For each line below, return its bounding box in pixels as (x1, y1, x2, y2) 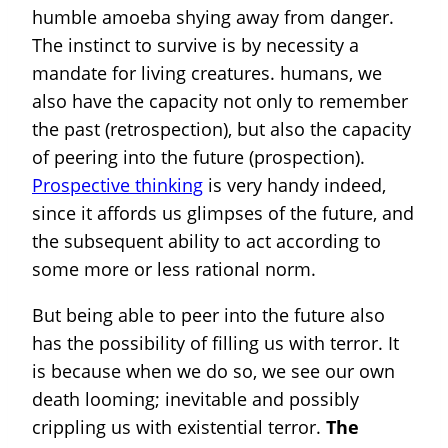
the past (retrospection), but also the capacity (32, 117, 411, 142)
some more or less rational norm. (32, 257, 316, 282)
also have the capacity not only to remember (32, 89, 408, 114)
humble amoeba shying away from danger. (32, 5, 394, 30)
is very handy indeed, (203, 173, 386, 198)
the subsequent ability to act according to (32, 229, 381, 254)
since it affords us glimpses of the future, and (32, 201, 414, 226)
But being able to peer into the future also (32, 303, 385, 328)
